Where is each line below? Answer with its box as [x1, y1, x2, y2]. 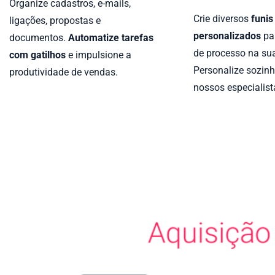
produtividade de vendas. [9, 66, 118, 79]
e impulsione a [66, 49, 131, 61]
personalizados [193, 30, 261, 42]
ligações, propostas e [9, 15, 101, 27]
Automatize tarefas [68, 32, 153, 44]
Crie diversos [193, 13, 251, 25]
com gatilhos [9, 49, 66, 61]
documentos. [9, 32, 68, 44]
